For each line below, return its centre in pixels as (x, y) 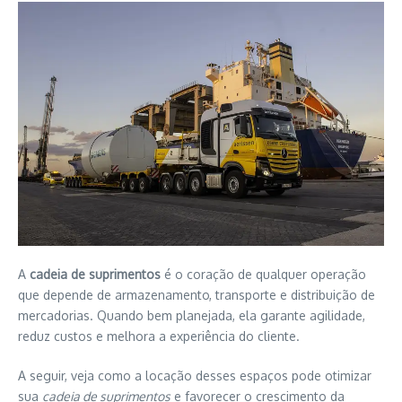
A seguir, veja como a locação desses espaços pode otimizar (195, 376)
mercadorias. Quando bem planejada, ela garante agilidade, (192, 316)
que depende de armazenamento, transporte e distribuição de (197, 295)
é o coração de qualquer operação (263, 275)
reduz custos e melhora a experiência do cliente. (159, 336)
